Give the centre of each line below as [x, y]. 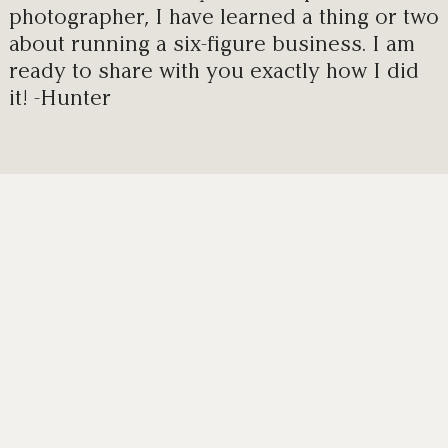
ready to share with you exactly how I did [213, 70]
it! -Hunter [59, 97]
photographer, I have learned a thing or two [223, 16]
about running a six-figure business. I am [211, 43]
